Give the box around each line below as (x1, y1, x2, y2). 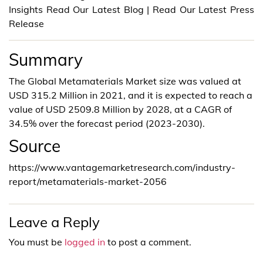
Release (9, 17, 44, 29)
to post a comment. (105, 235, 191, 248)
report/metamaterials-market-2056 (9, 175, 167, 187)
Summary (9, 49, 83, 70)
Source (9, 135, 60, 156)
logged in (65, 235, 105, 248)
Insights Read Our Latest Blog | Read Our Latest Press (9, 3, 254, 15)
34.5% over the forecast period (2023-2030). (9, 117, 205, 129)
